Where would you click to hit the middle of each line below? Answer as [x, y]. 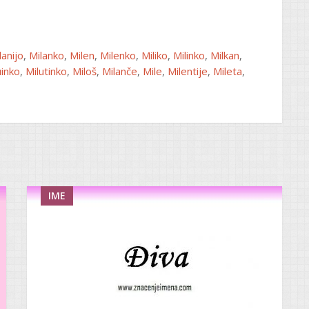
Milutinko [46, 71]
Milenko [118, 55]
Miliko [154, 55]
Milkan [225, 55]
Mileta [228, 71]
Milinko [189, 55]
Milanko [47, 55]
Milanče [120, 71]
